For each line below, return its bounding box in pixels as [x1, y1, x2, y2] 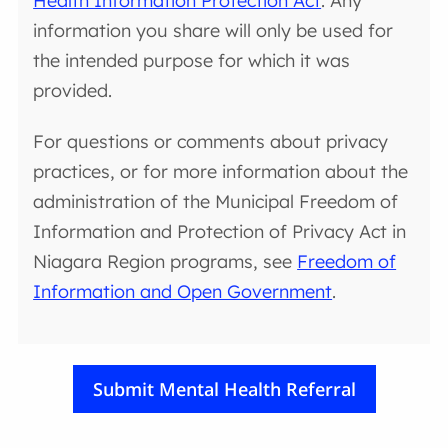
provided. [33, 78, 113, 102]
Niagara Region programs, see [33, 250, 298, 274]
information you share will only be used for [33, 18, 394, 42]
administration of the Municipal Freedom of [33, 190, 399, 214]
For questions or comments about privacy [33, 130, 389, 154]
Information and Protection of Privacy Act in [33, 220, 407, 244]
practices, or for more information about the [33, 160, 409, 184]
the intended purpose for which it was [33, 48, 351, 72]
